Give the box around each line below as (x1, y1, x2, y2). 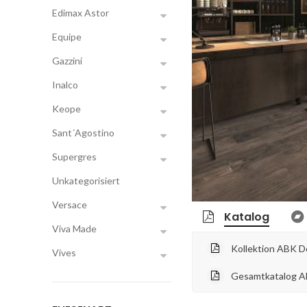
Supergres (52, 151, 97, 162)
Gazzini (52, 55, 82, 66)
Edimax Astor (52, 7, 109, 19)
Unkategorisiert (52, 175, 120, 186)
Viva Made (52, 223, 97, 234)
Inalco (52, 79, 78, 90)
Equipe (52, 31, 82, 42)
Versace (52, 199, 87, 210)
